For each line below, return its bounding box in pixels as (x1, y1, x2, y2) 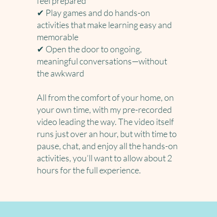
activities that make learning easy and (37, 19, 172, 30)
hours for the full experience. (37, 165, 141, 175)
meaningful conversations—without (37, 56, 168, 66)
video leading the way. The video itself (37, 116, 174, 127)
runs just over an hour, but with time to (37, 128, 177, 139)
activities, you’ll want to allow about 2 (37, 153, 172, 163)
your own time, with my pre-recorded (37, 104, 172, 115)
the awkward (37, 68, 85, 78)
